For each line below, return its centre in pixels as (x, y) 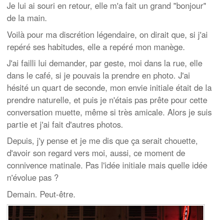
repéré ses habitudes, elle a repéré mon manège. (96, 46)
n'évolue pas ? (33, 178)
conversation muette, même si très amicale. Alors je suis (109, 112)
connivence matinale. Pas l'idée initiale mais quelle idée (107, 165)
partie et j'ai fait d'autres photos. (65, 124)
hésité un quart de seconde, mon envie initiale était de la (109, 87)
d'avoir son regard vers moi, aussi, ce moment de (96, 153)
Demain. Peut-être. (41, 194)
